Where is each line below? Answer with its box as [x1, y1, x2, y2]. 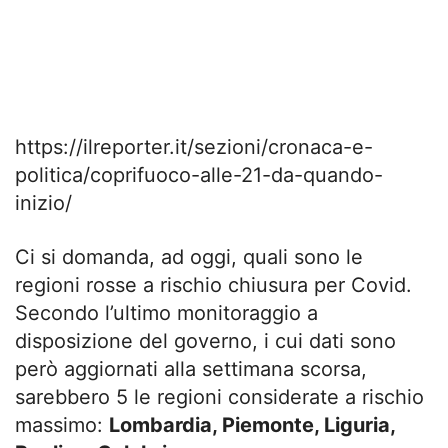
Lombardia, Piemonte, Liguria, [109, 413, 395, 437]
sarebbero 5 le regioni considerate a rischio [15, 385, 424, 409]
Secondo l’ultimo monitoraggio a [15, 301, 318, 325]
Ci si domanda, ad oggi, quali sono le [15, 245, 363, 269]
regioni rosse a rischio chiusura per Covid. [15, 273, 412, 297]
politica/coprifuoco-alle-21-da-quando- [15, 163, 383, 187]
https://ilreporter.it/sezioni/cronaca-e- [15, 135, 373, 159]
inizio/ [15, 191, 72, 215]
